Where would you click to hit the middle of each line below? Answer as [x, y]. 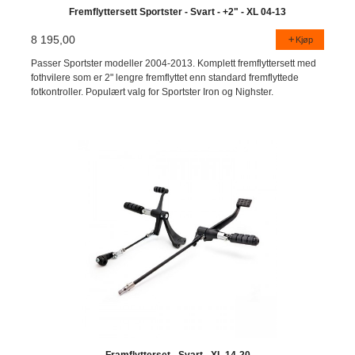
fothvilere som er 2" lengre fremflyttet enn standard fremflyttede [165, 77]
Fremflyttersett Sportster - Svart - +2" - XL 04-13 [177, 12]
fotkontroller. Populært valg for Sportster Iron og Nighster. [153, 92]
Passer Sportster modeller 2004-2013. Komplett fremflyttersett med [174, 63]
